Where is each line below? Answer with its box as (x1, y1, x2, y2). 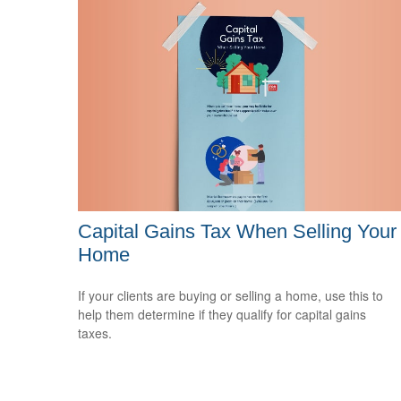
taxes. (78, 324, 112, 343)
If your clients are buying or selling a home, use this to (78, 286, 383, 305)
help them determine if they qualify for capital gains (78, 305, 366, 324)
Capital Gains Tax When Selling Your (78, 220, 397, 243)
